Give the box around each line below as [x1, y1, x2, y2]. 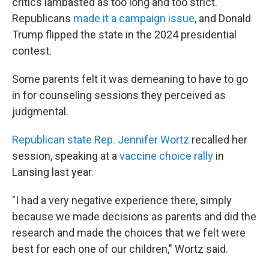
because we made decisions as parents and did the [12, 210, 256, 223]
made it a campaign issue [71, 12, 195, 25]
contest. [12, 44, 52, 57]
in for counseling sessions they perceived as [12, 89, 226, 101]
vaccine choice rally [117, 150, 213, 162]
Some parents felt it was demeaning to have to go [12, 73, 248, 85]
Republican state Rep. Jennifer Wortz [12, 133, 189, 146]
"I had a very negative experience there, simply [12, 194, 232, 207]
